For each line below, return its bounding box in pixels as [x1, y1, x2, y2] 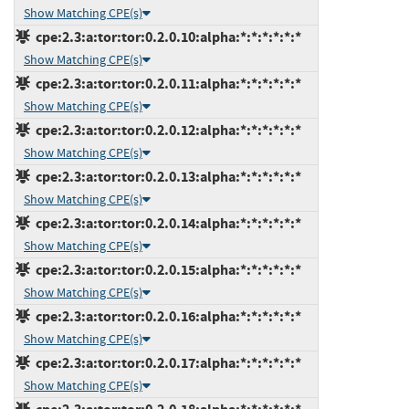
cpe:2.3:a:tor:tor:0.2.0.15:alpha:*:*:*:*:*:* [30, 259, 301, 279]
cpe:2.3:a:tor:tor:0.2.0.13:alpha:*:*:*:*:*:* [30, 166, 301, 186]
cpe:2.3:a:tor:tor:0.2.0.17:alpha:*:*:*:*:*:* [30, 352, 301, 372]
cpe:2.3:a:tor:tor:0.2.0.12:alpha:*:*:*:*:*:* [30, 120, 301, 140]
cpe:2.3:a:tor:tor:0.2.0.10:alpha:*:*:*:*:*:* [30, 26, 301, 47]
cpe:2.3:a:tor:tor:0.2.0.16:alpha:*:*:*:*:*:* [30, 306, 301, 326]
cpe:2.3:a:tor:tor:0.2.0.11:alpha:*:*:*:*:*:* [30, 73, 301, 93]
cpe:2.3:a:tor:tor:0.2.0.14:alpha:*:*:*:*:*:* [30, 213, 301, 233]
